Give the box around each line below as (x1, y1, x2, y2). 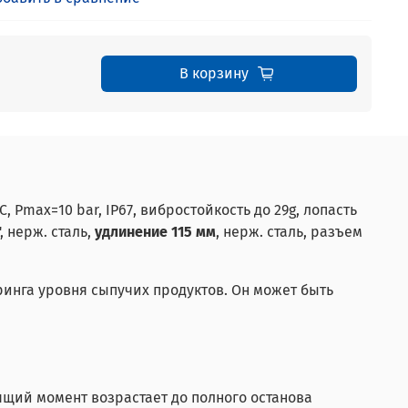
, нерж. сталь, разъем (216, 223, 362, 241)
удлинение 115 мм (95, 223, 216, 241)
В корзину (179, 64, 249, 82)
